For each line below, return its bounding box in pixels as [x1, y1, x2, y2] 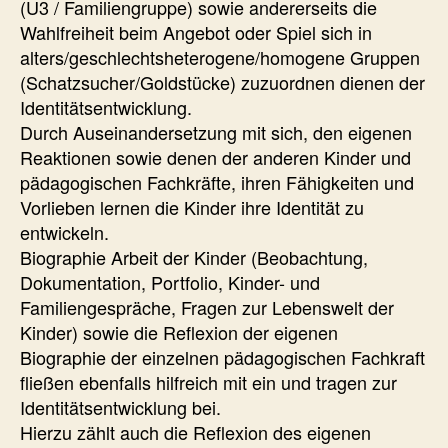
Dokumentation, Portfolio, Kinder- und [20, 268, 320, 295]
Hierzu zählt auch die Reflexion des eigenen [20, 418, 371, 445]
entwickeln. [20, 218, 109, 245]
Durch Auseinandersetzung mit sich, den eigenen [20, 118, 412, 145]
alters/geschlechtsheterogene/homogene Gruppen [20, 43, 420, 70]
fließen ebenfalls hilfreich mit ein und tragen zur [20, 368, 397, 395]
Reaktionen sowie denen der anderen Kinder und [20, 143, 411, 170]
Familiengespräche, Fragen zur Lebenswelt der [20, 293, 394, 320]
